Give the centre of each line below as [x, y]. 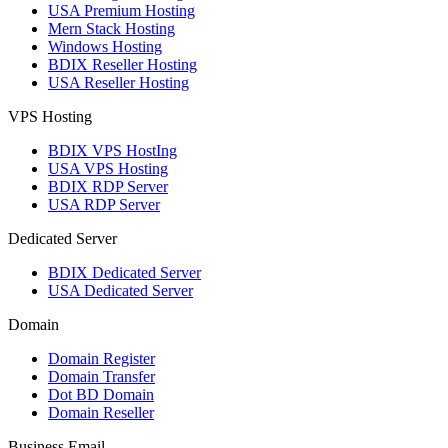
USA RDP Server [104, 205]
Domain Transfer [101, 377]
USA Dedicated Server [120, 291]
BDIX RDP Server [108, 187]
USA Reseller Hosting [118, 83]
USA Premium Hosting [121, 11]
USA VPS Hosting [108, 169]
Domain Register [101, 359]
